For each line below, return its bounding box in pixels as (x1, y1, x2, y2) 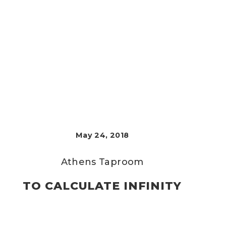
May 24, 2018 (75, 131, 129, 140)
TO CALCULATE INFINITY (23, 179, 182, 193)
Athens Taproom (61, 156, 144, 167)
